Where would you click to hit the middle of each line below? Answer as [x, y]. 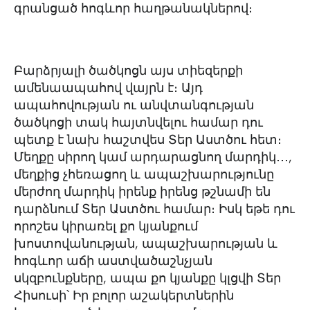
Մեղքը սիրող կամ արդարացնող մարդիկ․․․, [153, 157]
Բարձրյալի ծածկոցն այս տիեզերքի [128, 71]
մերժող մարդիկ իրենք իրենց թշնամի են [142, 192]
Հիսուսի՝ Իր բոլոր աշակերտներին [124, 295]
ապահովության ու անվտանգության [134, 105]
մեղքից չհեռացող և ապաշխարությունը [144, 174]
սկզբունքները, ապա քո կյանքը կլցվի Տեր [147, 278]
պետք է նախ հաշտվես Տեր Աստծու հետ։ [148, 140]
